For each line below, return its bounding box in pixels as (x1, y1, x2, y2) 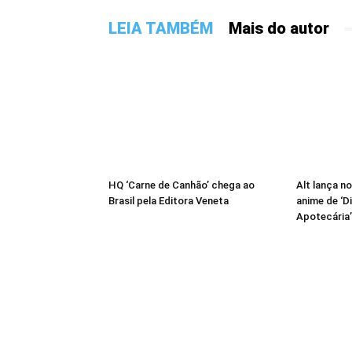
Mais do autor (229, 19, 329, 38)
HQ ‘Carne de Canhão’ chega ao (108, 179, 255, 191)
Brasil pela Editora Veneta (108, 195, 229, 207)
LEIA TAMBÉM (108, 19, 213, 38)
